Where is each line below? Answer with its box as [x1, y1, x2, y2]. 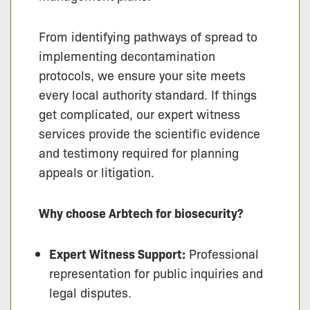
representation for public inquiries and [49, 264, 263, 281]
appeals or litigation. [39, 163, 154, 181]
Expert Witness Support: [49, 244, 185, 262]
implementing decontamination [39, 47, 215, 64]
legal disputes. [49, 283, 131, 300]
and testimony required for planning [39, 144, 239, 161]
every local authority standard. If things [39, 86, 257, 103]
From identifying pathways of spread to [39, 28, 257, 45]
